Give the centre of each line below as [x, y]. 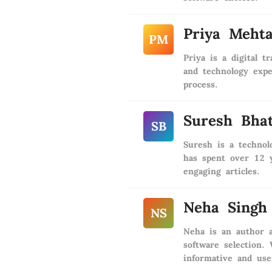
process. [201, 84]
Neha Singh [225, 207]
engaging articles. [222, 171]
